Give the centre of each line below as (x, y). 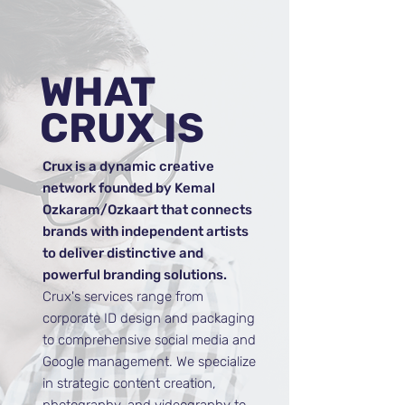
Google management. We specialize (149, 362)
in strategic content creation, (129, 383)
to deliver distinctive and (123, 253)
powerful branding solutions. (135, 275)
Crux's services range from (123, 297)
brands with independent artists (146, 231)
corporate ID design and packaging (149, 318)
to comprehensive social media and (149, 340)
